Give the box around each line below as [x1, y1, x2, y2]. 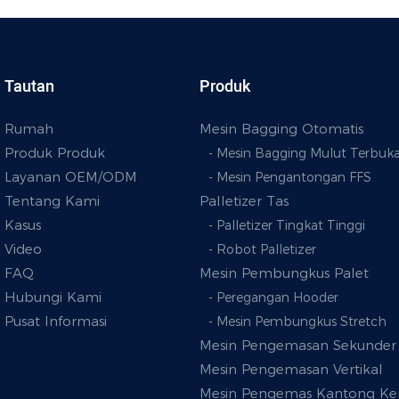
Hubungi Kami [4, 288, 102, 305]
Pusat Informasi [4, 312, 107, 330]
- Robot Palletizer [208, 240, 316, 257]
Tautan [4, 74, 54, 99]
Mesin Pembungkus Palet [199, 264, 369, 281]
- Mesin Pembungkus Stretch [208, 313, 387, 330]
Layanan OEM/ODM [4, 167, 137, 185]
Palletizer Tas [199, 191, 289, 209]
